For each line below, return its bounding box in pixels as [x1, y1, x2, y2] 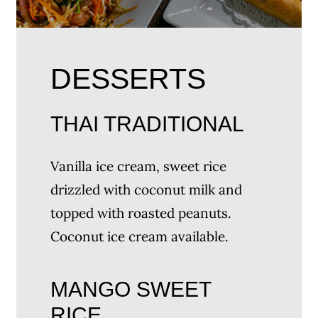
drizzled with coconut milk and [50, 181, 243, 199]
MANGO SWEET [50, 276, 212, 301]
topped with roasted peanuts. [50, 204, 232, 222]
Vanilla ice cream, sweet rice [50, 158, 227, 175]
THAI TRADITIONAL [50, 111, 245, 136]
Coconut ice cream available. [50, 228, 229, 246]
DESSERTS [50, 62, 207, 95]
